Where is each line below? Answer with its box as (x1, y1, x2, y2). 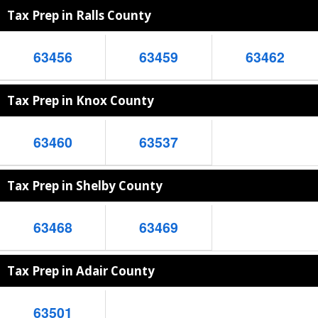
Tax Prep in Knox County (7, 92, 154, 109)
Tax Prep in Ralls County (7, 7, 151, 23)
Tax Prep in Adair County (7, 263, 155, 279)
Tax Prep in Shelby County (7, 177, 163, 194)
